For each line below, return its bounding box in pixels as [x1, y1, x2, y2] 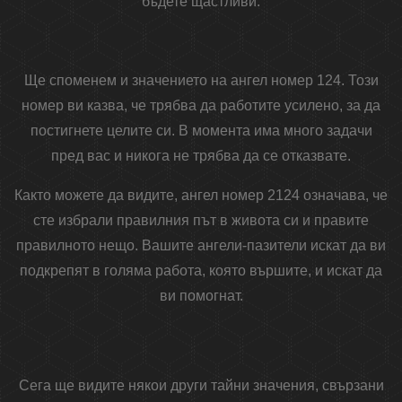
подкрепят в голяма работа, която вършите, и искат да [20, 263, 382, 279]
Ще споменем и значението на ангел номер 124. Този [23, 73, 379, 89]
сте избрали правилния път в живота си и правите [33, 213, 369, 229]
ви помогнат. [159, 288, 243, 304]
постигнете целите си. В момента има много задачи [30, 123, 372, 139]
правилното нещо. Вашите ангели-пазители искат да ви [16, 238, 386, 254]
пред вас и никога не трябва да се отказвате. [51, 148, 351, 164]
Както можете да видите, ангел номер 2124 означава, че [14, 188, 388, 204]
